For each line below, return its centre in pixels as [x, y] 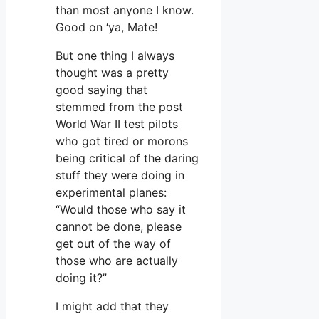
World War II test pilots [117, 124]
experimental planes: [111, 192]
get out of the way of [113, 243]
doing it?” [81, 277]
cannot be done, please [119, 226]
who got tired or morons [122, 141]
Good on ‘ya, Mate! [106, 27]
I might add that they [112, 306]
